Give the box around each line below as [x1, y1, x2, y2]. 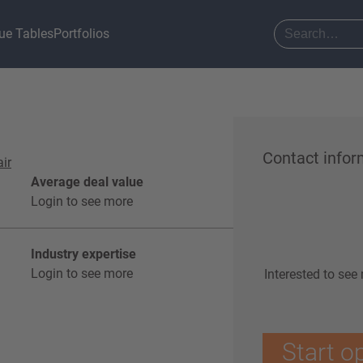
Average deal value [31, 174, 143, 190]
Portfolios [53, 26, 110, 41]
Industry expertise [31, 246, 136, 262]
